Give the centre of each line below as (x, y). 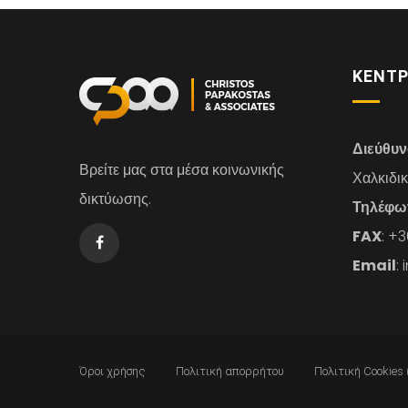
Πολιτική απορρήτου (230, 371)
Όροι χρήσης (112, 371)
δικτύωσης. (115, 199)
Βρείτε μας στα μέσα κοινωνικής (182, 170)
